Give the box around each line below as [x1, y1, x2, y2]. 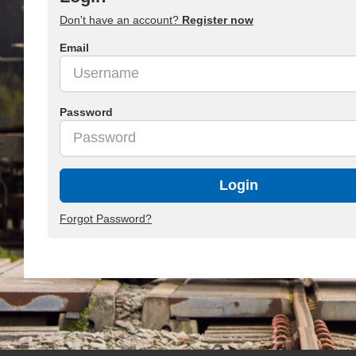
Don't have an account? [60, 13, 182, 26]
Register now [182, 13, 253, 26]
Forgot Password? [60, 211, 152, 225]
